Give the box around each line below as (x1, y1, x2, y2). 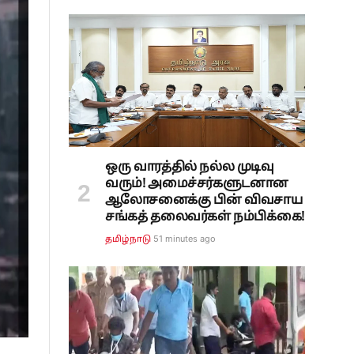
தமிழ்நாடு (105, 234, 152, 246)
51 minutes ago (153, 233, 217, 245)
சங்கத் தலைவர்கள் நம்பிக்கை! (105, 209, 304, 226)
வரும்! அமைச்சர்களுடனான (105, 176, 288, 193)
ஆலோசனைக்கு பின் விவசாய (105, 193, 303, 209)
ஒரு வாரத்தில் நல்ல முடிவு (105, 160, 274, 176)
